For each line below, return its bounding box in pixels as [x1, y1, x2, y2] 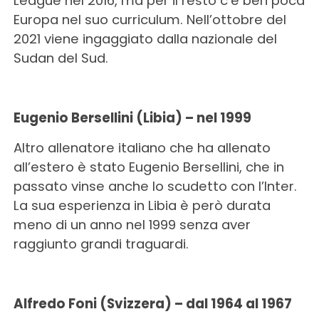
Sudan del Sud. [13, 49, 108, 67]
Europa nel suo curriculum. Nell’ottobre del [13, 11, 286, 28]
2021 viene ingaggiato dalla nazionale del [13, 30, 277, 48]
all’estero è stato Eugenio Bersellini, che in [13, 158, 284, 176]
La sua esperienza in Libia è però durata [13, 197, 271, 214]
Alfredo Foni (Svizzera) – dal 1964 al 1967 [13, 295, 292, 313]
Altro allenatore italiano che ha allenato [13, 139, 271, 157]
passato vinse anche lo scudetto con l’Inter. [13, 177, 297, 195]
